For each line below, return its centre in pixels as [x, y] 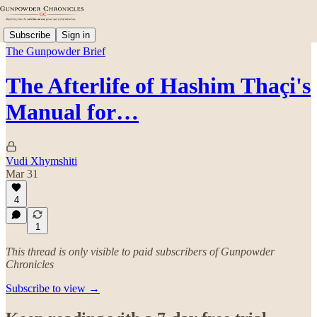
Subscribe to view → [53, 288]
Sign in [76, 35]
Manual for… [72, 112]
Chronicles [30, 264]
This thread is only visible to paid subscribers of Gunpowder [140, 252]
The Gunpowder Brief [56, 51]
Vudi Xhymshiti [41, 161]
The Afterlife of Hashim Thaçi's [158, 86]
